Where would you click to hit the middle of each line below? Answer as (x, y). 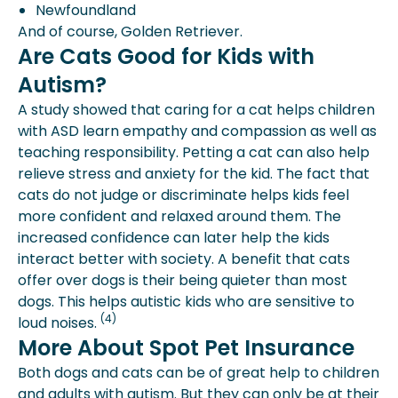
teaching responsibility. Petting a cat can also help (194, 152)
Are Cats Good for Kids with (166, 56)
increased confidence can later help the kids (174, 238)
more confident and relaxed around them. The (179, 216)
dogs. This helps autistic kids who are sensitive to (186, 302)
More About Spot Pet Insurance (186, 348)
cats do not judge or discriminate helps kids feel (183, 195)
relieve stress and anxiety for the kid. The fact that (194, 174)
